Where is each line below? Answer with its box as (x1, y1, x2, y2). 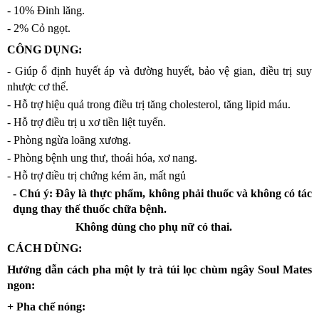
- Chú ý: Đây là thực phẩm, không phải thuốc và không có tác (13, 187, 312, 200)
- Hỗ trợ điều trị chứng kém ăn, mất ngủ (7, 169, 186, 182)
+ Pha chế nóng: (7, 300, 85, 313)
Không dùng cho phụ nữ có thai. (75, 221, 232, 234)
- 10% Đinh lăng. (7, 4, 85, 17)
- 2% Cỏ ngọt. (7, 22, 70, 35)
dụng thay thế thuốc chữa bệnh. (13, 203, 167, 216)
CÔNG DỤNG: (7, 43, 82, 56)
